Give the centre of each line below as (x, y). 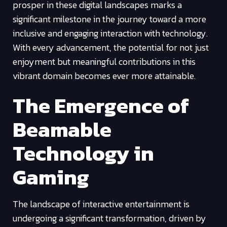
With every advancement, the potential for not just (111, 48)
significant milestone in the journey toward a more (109, 19)
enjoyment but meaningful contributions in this (104, 62)
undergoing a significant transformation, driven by (109, 218)
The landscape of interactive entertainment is (101, 204)
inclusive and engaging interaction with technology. (110, 33)
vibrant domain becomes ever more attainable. (104, 76)
